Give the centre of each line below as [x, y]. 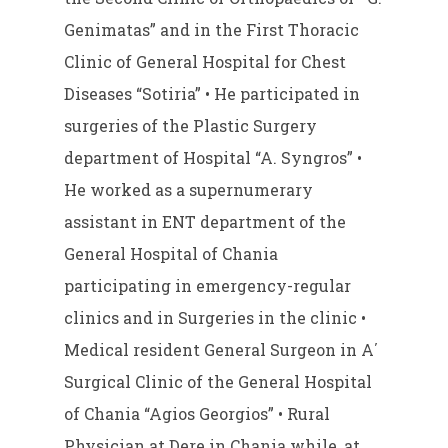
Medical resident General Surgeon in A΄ [221, 350]
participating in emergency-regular [208, 286]
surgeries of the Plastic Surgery [191, 126]
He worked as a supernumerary [189, 190]
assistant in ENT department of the [205, 222]
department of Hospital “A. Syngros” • [213, 158]
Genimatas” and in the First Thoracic [212, 30]
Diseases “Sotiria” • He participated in [212, 94]
